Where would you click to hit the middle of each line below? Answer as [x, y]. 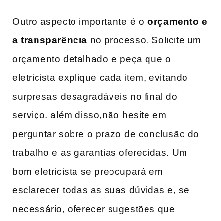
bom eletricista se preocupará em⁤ [88, 171]
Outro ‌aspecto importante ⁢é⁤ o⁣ [80, 21]
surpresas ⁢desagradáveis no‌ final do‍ [95, 96]
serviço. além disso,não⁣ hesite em [90, 115]
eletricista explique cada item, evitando [100, 77]
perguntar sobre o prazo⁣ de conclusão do [106, 134]
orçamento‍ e [178, 21]
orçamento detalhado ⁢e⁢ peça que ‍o [92, 59]
